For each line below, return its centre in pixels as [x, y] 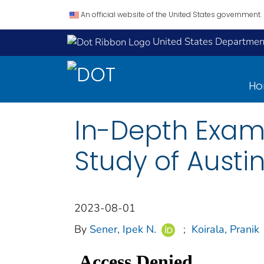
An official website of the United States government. [171, 14]
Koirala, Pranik [225, 229]
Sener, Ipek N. [123, 229]
